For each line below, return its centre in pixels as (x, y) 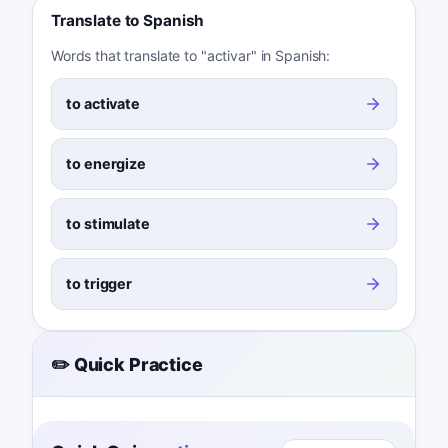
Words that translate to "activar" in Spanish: (190, 56)
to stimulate (108, 224)
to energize (106, 164)
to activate (103, 104)
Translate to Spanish (127, 20)
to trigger (99, 284)
